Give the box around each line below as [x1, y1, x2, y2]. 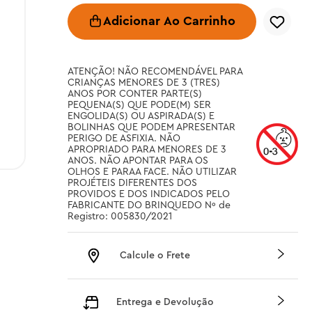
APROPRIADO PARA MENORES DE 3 [67, 145, 226, 155]
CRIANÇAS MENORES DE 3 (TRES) [67, 78, 220, 88]
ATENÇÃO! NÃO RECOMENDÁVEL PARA [67, 67, 242, 77]
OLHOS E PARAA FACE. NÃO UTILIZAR [67, 167, 237, 177]
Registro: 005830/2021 [67, 212, 172, 221]
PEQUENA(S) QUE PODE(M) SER [67, 100, 211, 110]
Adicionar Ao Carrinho [103, 15, 236, 28]
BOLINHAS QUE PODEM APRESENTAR [67, 123, 235, 132]
